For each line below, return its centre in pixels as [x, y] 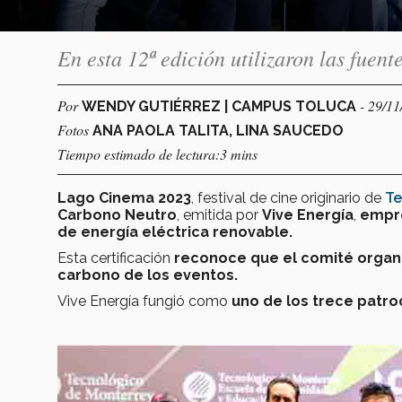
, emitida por [219, 214]
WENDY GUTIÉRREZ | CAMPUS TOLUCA [221, 106]
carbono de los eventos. [149, 275]
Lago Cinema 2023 [124, 197]
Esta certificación [116, 258]
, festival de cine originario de [288, 197]
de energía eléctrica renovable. [175, 232]
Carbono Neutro [117, 214]
